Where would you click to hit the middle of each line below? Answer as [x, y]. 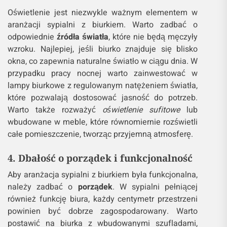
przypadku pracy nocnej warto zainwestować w [103, 73]
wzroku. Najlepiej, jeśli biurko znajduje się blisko [103, 49]
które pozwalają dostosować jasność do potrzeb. [103, 98]
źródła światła [83, 37]
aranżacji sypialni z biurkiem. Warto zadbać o [103, 25]
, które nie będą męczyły [153, 37]
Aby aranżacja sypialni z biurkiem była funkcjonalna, [103, 175]
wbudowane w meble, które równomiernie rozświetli [103, 122]
